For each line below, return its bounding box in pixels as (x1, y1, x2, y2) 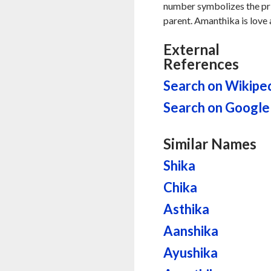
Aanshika (163, 223, 219, 239)
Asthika (163, 201, 210, 217)
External (163, 41, 220, 58)
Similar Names (163, 135, 257, 152)
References (163, 55, 240, 73)
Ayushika (163, 244, 218, 261)
